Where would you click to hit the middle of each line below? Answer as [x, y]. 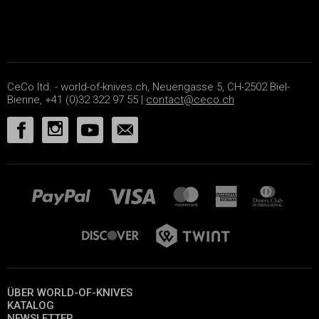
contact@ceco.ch [190, 99]
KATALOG [31, 305]
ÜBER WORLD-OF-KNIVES [70, 292]
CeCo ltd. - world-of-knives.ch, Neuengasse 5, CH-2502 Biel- [148, 87]
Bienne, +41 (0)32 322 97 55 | [77, 99]
